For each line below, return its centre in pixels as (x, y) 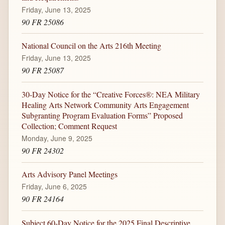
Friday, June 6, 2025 (54, 187)
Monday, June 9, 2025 (57, 138)
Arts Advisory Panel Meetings (69, 174)
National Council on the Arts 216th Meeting (91, 46)
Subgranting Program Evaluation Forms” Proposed (102, 115)
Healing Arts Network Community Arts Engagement (105, 104)
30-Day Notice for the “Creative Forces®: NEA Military (110, 94)
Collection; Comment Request (69, 126)
